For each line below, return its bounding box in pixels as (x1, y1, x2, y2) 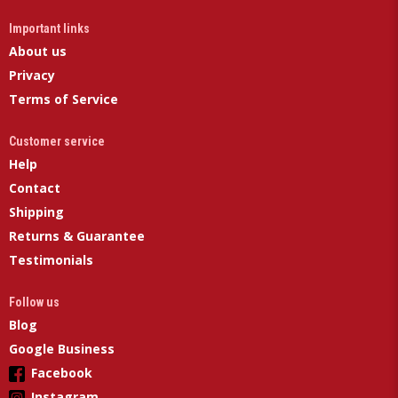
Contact (9, 179, 60, 197)
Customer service (9, 134, 105, 149)
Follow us (9, 295, 60, 310)
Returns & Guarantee (9, 227, 145, 245)
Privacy (9, 67, 55, 84)
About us (9, 43, 67, 60)
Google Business (9, 340, 115, 358)
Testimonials (9, 251, 93, 269)
